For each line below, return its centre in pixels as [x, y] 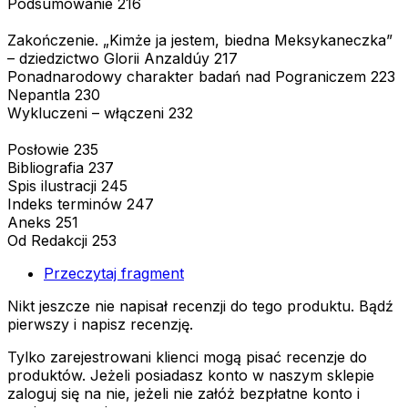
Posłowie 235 [53, 149]
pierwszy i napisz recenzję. [100, 324]
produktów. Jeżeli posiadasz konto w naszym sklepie [191, 375]
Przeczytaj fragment [114, 273]
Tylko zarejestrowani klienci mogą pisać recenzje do [187, 357]
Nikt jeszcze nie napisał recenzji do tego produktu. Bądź [200, 306]
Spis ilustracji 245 [67, 185]
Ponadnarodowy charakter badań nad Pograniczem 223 [201, 76]
